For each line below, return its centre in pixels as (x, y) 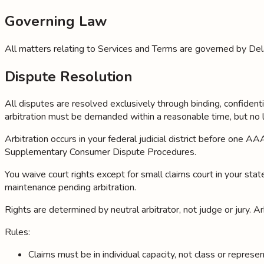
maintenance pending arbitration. (70, 188)
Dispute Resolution (69, 76)
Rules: (17, 232)
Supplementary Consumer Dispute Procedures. (100, 152)
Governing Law (56, 21)
